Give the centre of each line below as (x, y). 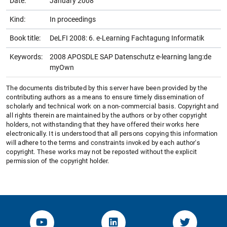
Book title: (25, 38)
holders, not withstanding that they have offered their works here (103, 124)
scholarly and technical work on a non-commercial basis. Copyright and (112, 106)
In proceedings (73, 19)
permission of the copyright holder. (58, 161)
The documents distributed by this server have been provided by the (107, 88)
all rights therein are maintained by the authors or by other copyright (107, 115)
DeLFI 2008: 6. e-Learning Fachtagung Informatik (127, 38)
